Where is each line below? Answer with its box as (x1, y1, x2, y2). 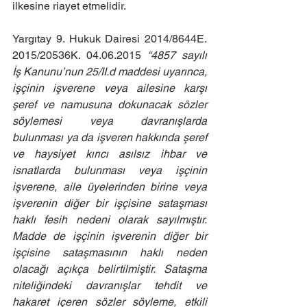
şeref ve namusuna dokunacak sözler (12, 98, 207, 111)
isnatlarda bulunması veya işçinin (12, 164, 207, 177)
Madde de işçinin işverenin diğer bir (12, 230, 207, 243)
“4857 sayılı (147, 49, 207, 62)
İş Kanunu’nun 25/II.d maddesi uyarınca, (12, 65, 207, 78)
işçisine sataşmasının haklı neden (12, 246, 207, 259)
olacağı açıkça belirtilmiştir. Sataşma (12, 262, 207, 275)
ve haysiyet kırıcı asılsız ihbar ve (12, 147, 207, 160)
